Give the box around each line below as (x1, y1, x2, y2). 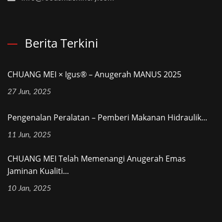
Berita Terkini (25, 34, 98, 51)
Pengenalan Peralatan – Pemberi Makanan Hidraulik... (7, 111, 207, 123)
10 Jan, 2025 (7, 184, 51, 192)
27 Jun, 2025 (7, 87, 51, 96)
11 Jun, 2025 (7, 130, 51, 139)
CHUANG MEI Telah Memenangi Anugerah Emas (7, 153, 186, 164)
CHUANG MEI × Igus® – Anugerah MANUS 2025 (7, 68, 181, 80)
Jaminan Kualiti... (7, 165, 69, 176)
